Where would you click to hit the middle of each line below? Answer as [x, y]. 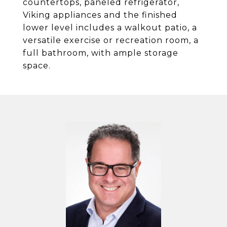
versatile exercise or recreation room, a [111, 40]
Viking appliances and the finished [100, 15]
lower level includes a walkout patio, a [110, 28]
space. [37, 66]
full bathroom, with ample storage [101, 53]
